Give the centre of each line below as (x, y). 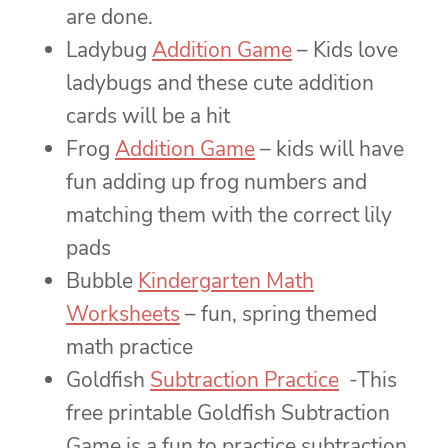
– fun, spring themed (278, 314)
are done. (109, 17)
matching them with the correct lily (229, 215)
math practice (129, 347)
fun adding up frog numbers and (216, 182)
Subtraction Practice (244, 380)
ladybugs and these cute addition (220, 83)
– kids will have (329, 149)
